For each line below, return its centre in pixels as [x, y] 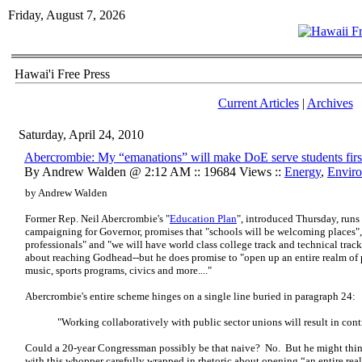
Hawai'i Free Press [62, 74]
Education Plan [203, 219]
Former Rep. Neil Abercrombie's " [97, 219]
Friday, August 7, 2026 [67, 15]
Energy [303, 172]
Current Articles [258, 103]
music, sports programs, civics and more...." [118, 270]
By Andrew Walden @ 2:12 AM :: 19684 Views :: [154, 172]
